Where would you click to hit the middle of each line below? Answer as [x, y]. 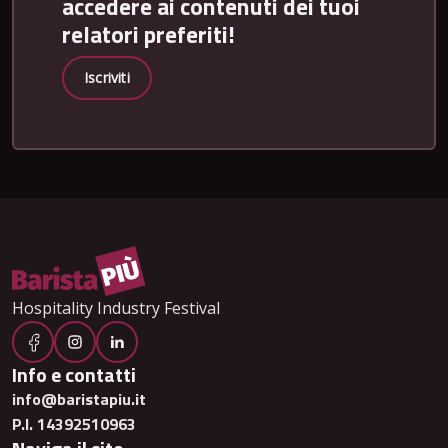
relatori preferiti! [148, 34]
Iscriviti [107, 78]
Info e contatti [74, 375]
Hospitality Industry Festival [116, 308]
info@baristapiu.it [79, 399]
